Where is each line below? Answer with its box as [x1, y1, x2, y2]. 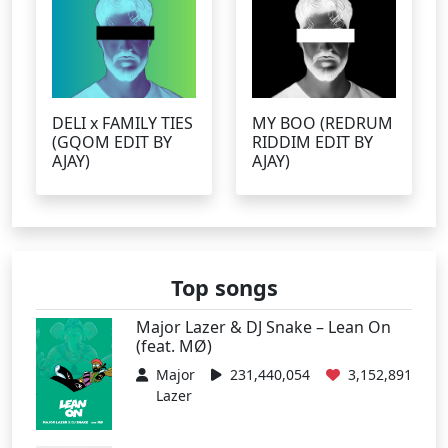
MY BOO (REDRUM [252, 112, 393, 134]
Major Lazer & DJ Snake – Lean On [136, 316, 391, 338]
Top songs [170, 273, 278, 302]
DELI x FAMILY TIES [52, 112, 193, 134]
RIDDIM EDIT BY [252, 131, 373, 153]
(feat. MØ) [136, 335, 212, 357]
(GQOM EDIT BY [52, 131, 172, 153]
